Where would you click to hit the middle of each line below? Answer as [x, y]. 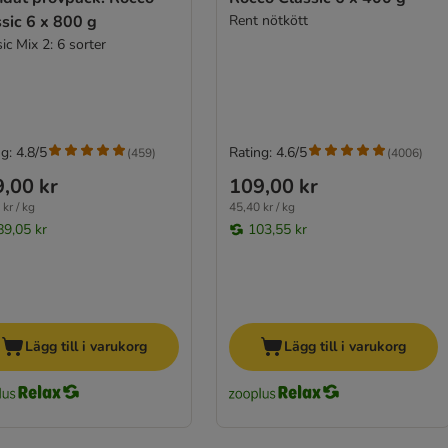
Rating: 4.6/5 [267, 153]
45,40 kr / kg [261, 207]
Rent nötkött [268, 21]
